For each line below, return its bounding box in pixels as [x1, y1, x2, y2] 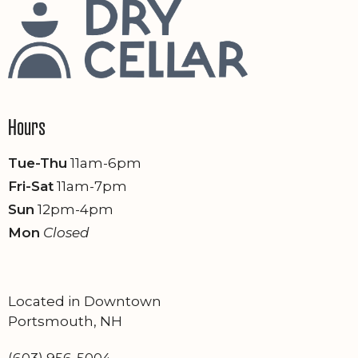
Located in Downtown [8, 292, 161, 309]
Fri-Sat [8, 177, 54, 194]
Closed [43, 224, 89, 241]
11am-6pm [67, 154, 141, 171]
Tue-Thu [8, 154, 67, 171]
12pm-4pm [34, 201, 113, 217]
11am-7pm [54, 177, 127, 194]
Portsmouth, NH [8, 312, 122, 329]
